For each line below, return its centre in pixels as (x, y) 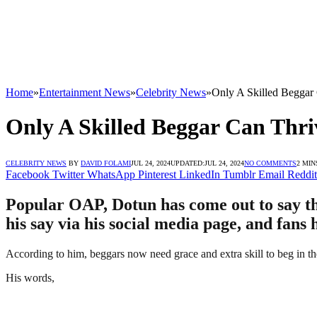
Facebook (28, 174)
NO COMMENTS (270, 163)
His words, (30, 277)
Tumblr (239, 174)
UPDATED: (188, 163)
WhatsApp (111, 174)
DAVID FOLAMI (106, 163)
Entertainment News (85, 92)
